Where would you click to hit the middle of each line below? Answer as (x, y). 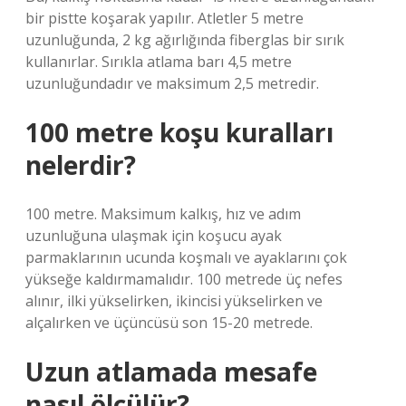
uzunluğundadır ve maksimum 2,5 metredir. (172, 83)
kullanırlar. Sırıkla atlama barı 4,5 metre (159, 62)
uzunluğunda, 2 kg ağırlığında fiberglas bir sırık (185, 40)
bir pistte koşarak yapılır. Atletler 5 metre (164, 18)
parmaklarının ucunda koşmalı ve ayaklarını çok (186, 257)
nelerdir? (81, 165)
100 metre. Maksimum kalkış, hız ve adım (163, 214)
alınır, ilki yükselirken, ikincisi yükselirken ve (174, 301)
